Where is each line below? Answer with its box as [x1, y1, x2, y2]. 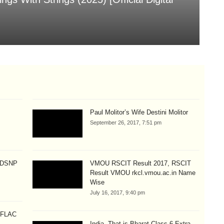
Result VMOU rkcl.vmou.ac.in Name [90, 169, 196, 177]
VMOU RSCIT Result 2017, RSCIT [90, 159, 191, 167]
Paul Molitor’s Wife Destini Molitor [90, 108, 188, 116]
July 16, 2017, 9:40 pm [90, 189, 145, 196]
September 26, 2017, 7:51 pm [90, 119, 162, 125]
